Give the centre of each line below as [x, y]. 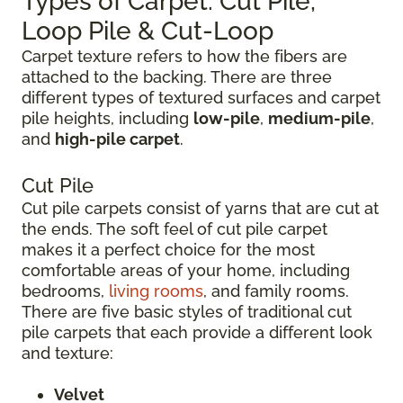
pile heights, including [107, 118]
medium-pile [319, 118]
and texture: [67, 353]
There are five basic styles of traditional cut [187, 311]
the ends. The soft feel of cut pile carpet [175, 228]
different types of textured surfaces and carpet [201, 97]
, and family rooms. [276, 291]
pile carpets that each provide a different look [197, 332]
